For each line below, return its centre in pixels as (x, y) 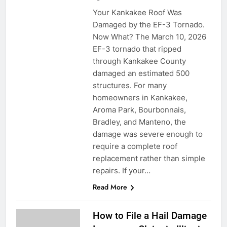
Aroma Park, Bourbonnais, (139, 109)
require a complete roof (135, 146)
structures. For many (129, 85)
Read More (110, 187)
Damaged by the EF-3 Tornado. (148, 24)
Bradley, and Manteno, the (139, 122)
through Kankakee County (139, 61)
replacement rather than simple (149, 158)
